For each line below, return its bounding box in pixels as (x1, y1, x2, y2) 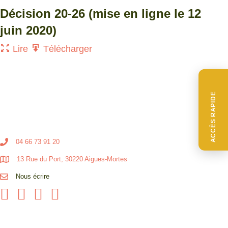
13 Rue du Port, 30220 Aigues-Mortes (17, 155, 127, 163)
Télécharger (41, 44, 92, 54)
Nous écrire (16, 172, 49, 180)
